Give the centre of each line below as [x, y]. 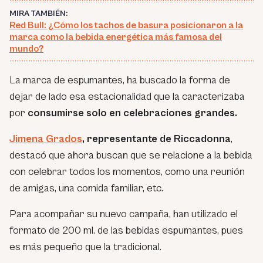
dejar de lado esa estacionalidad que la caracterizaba [127, 97]
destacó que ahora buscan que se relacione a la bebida [131, 156]
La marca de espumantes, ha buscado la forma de [120, 80]
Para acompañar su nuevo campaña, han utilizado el [124, 214]
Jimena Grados [46, 139]
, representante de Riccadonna [156, 139]
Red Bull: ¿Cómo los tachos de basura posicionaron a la [126, 26]
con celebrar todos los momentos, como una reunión [127, 172]
